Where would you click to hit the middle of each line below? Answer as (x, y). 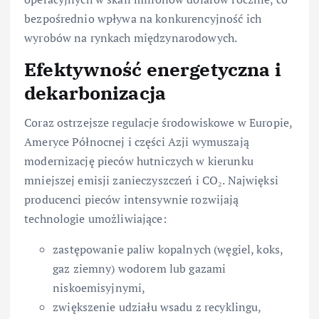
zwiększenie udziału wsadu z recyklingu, (157, 307)
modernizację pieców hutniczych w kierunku (139, 161)
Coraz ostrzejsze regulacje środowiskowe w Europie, (158, 122)
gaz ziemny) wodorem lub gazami (140, 268)
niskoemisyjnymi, (99, 287)
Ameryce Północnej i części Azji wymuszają (137, 141)
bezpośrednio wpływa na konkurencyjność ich (143, 18)
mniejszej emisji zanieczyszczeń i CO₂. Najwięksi (151, 180)
